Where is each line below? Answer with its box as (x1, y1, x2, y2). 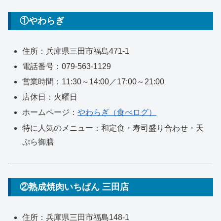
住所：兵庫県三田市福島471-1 (22, 46, 130, 55)
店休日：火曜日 (22, 93, 78, 102)
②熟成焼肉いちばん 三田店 (20, 182, 129, 192)
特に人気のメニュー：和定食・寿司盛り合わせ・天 (22, 123, 204, 132)
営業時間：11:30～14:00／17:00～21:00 (22, 77, 165, 86)
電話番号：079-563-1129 (22, 62, 111, 71)
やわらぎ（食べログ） (77, 108, 157, 117)
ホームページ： (22, 108, 78, 117)
